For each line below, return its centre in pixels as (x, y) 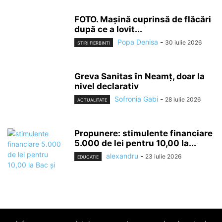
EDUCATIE (88, 157)
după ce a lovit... (108, 29)
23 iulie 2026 (163, 156)
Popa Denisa (138, 42)
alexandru (122, 156)
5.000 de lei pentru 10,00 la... (135, 143)
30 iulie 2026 (183, 42)
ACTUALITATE (92, 100)
